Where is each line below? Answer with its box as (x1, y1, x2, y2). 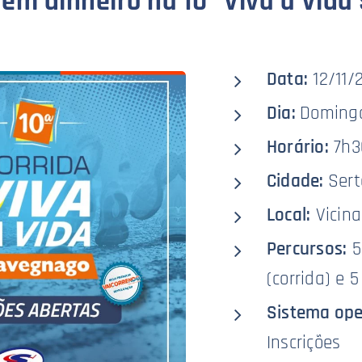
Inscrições (266, 331, 341, 355)
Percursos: (266, 238, 347, 261)
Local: (266, 204, 311, 227)
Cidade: (266, 170, 328, 193)
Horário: (266, 136, 329, 159)
